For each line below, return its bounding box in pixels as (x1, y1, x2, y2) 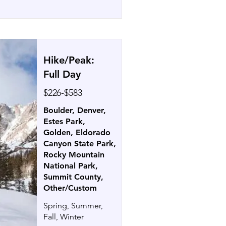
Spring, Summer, (43, 201, 103, 210)
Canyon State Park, (43, 139, 116, 148)
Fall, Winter (43, 212, 84, 221)
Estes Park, (43, 117, 85, 126)
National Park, (43, 161, 98, 171)
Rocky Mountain (43, 150, 104, 159)
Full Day (43, 68, 81, 80)
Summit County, (43, 172, 103, 182)
